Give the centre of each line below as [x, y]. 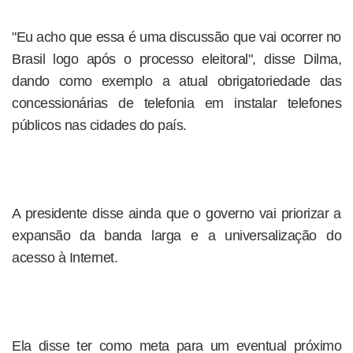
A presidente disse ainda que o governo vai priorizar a [176, 214]
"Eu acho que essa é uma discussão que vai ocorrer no [176, 37]
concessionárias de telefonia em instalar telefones [176, 103]
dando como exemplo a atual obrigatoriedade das [176, 81]
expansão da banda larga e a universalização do [176, 236]
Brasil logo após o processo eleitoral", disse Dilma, [176, 59]
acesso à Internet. [65, 258]
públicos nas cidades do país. [99, 125]
